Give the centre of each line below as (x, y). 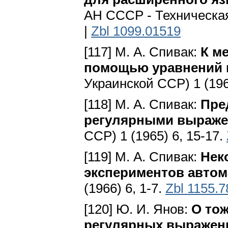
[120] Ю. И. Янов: (138, 209)
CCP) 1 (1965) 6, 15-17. (155, 136)
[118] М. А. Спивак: (142, 105)
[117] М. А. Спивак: (142, 52)
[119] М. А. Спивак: (142, 157)
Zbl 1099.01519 (136, 31)
